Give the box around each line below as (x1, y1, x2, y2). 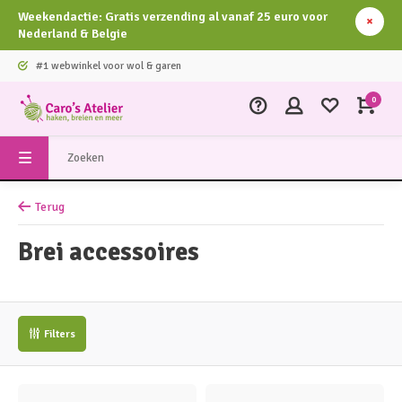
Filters (44, 328, 75, 340)
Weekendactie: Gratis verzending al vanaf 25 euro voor (18, 9, 328, 24)
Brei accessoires (18, 237, 199, 267)
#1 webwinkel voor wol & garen (33, 59, 181, 72)
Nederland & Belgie (18, 26, 127, 41)
